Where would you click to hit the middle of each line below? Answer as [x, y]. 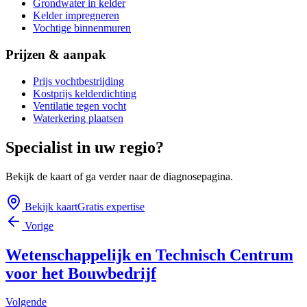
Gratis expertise [111, 206]
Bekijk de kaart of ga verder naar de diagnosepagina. [119, 176]
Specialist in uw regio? [85, 147]
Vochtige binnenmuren [82, 28]
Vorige [38, 225]
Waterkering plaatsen [78, 118]
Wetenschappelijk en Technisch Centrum [149, 255]
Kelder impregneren [76, 16]
